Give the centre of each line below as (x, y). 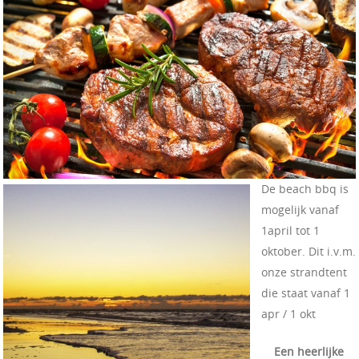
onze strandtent (304, 272)
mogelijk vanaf (300, 210)
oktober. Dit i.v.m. (309, 252)
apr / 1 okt (288, 314)
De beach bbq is (305, 189)
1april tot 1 (290, 231)
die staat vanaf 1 (306, 293)
